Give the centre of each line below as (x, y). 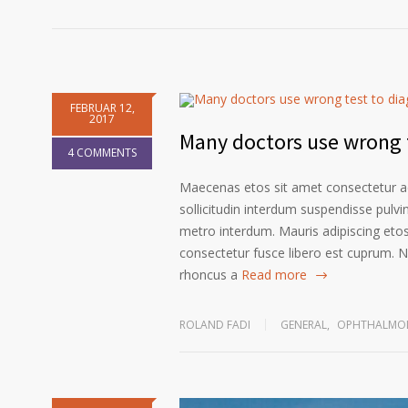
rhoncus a (209, 275)
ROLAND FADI (215, 325)
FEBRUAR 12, (102, 108)
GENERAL (304, 325)
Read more (274, 275)
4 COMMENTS (102, 153)
